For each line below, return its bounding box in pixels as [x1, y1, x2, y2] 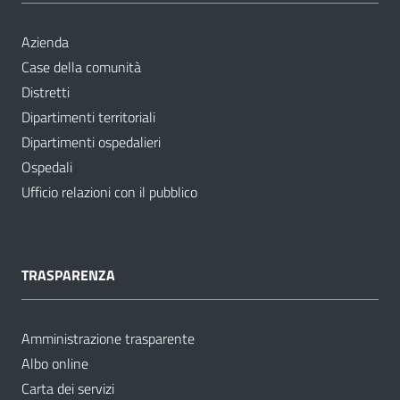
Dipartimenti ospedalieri [21, 130, 161, 153]
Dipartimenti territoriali [21, 105, 155, 128]
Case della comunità [21, 55, 141, 78]
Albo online [21, 352, 88, 374]
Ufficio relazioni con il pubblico [21, 180, 197, 203]
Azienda [21, 30, 69, 53]
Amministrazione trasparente [21, 327, 195, 349]
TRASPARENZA [21, 264, 115, 287]
